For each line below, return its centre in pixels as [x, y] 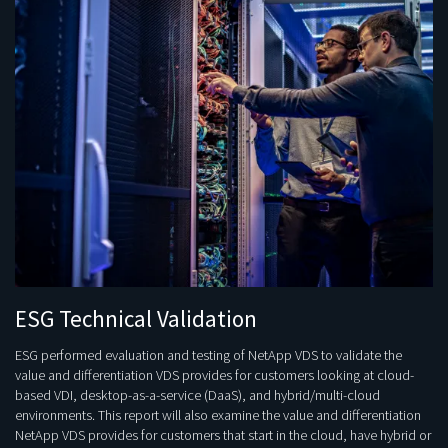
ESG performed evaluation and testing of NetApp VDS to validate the [208, 355]
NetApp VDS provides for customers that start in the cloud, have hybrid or [223, 435]
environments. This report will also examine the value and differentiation [218, 415]
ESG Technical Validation [136, 319]
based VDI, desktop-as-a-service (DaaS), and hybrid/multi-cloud [197, 395]
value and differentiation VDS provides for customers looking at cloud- [214, 375]
